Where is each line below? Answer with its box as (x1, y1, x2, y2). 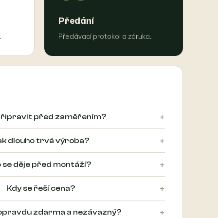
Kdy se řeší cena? (6, 184, 75, 193)
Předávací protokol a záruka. (58, 32, 152, 40)
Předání (58, 16, 94, 27)
